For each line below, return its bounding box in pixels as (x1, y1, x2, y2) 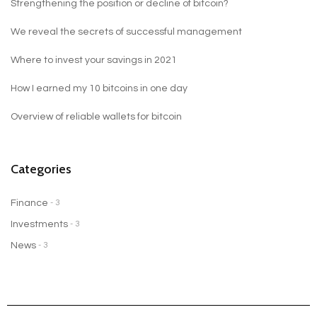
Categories (11, 161, 71, 178)
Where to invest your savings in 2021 (11, 55, 177, 66)
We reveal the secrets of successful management (11, 27, 242, 38)
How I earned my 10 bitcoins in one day (11, 83, 188, 94)
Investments (11, 219, 68, 230)
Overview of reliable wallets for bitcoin (11, 112, 182, 122)
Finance (11, 198, 48, 209)
